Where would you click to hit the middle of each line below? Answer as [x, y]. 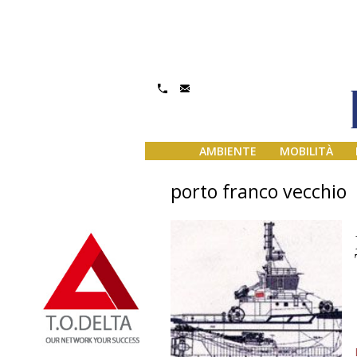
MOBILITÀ [306, 151]
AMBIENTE [228, 151]
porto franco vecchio [259, 191]
